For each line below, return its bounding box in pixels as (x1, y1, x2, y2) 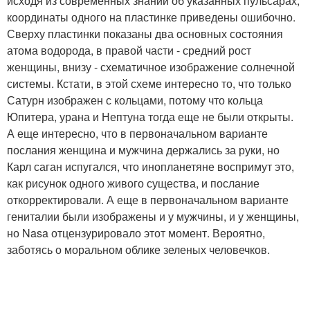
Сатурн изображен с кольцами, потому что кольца (7, 92, 263, 109)
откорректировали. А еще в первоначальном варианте (7, 192, 289, 208)
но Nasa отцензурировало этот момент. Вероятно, (7, 225, 265, 241)
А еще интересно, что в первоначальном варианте (7, 125, 268, 142)
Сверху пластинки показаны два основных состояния (7, 26, 283, 42)
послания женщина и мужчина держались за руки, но (7, 142, 280, 158)
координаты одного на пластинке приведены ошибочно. (7, 9, 295, 26)
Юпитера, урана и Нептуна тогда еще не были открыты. (7, 109, 293, 125)
